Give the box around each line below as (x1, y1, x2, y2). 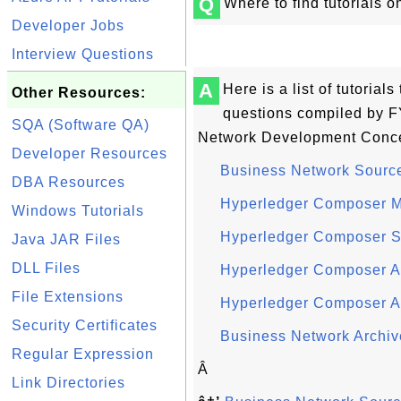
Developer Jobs (12, 18, 124, 33)
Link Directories (12, 375, 125, 390)
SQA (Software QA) (12, 117, 149, 132)
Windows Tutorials (12, 203, 144, 218)
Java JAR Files (12, 232, 121, 247)
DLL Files (12, 260, 81, 276)
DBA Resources (12, 175, 125, 190)
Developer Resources (12, 146, 167, 161)
